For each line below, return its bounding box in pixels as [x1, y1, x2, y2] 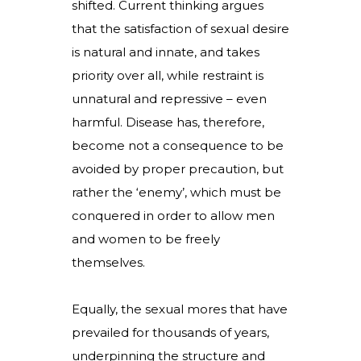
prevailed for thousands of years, [72, 325, 269, 340]
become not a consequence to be [72, 138, 284, 153]
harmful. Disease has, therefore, [72, 114, 264, 130]
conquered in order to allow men [72, 208, 275, 223]
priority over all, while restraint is [72, 68, 263, 83]
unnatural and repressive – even [72, 91, 267, 106]
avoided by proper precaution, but [72, 161, 284, 176]
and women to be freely [72, 231, 220, 247]
